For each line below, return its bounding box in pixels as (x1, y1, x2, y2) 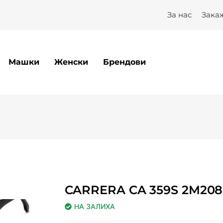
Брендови (103, 57, 146, 67)
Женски (54, 57, 89, 67)
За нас (167, 10, 192, 19)
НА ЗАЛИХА (74, 202, 115, 211)
